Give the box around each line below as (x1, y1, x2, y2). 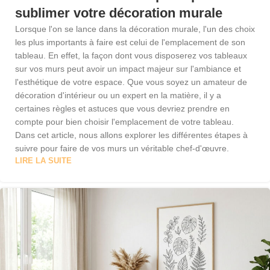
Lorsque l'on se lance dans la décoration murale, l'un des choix (15, 24, 255, 34)
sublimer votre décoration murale (15, 5, 222, 20)
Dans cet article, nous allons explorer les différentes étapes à (15, 130, 248, 140)
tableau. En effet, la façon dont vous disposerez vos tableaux (15, 51, 247, 60)
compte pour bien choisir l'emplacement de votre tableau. (15, 117, 234, 127)
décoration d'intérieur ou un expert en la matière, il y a (15, 90, 221, 100)
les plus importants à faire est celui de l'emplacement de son (15, 37, 245, 47)
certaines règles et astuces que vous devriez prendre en (15, 104, 230, 113)
